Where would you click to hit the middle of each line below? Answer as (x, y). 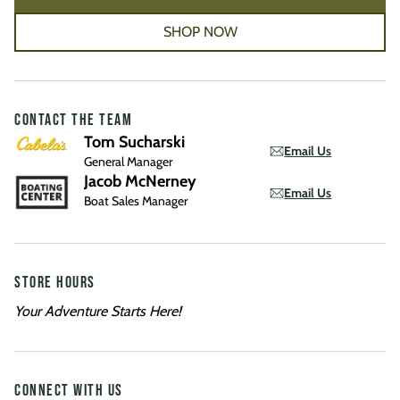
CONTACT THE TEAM (73, 120)
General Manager (129, 162)
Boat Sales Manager (136, 201)
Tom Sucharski (135, 142)
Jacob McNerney (141, 181)
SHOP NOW (200, 32)
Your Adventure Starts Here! (98, 312)
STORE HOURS (55, 283)
